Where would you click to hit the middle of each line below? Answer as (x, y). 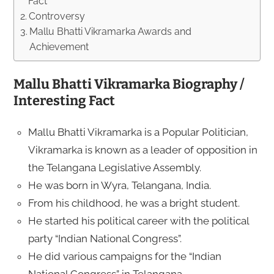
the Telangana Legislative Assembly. (114, 167)
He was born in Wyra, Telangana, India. (119, 185)
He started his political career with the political (138, 220)
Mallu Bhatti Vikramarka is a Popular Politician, (138, 132)
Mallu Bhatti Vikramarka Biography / (128, 84)
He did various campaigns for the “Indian (124, 256)
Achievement (59, 46)
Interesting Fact (64, 100)
